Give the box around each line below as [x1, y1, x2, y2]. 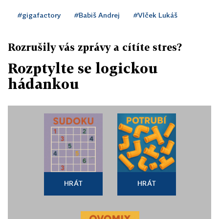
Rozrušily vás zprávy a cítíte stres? [8, 41, 182, 53]
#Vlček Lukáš [133, 11, 177, 19]
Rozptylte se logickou [8, 60, 158, 76]
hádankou [8, 76, 79, 92]
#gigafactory [18, 11, 61, 19]
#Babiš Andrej [74, 11, 120, 19]
